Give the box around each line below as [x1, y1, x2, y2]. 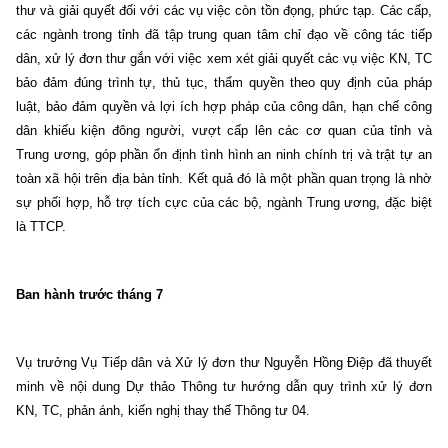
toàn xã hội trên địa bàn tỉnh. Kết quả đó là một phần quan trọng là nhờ [16, 170, 432, 186]
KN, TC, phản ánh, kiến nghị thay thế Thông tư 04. [16, 402, 314, 418]
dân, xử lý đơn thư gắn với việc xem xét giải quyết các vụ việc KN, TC [16, 50, 432, 66]
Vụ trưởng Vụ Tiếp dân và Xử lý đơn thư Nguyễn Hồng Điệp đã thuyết [16, 354, 432, 370]
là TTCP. [16, 218, 70, 234]
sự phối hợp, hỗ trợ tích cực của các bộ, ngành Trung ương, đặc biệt [16, 194, 432, 210]
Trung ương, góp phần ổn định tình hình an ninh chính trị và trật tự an [16, 146, 432, 162]
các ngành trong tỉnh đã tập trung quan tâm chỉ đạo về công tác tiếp [16, 26, 432, 42]
